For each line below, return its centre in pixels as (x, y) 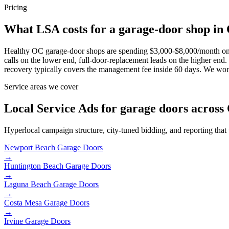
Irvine (14, 221)
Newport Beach (30, 147)
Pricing (16, 8)
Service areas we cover (41, 87)
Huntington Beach (34, 166)
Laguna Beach (28, 184)
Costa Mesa (23, 202)
